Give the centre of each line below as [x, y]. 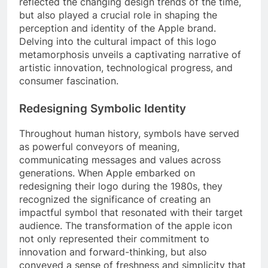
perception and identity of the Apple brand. [118, 28]
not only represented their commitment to [114, 238]
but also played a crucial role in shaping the [118, 15]
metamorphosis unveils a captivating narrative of [130, 54]
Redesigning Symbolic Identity [103, 108]
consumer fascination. [69, 80]
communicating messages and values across [120, 159]
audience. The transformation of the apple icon [126, 225]
